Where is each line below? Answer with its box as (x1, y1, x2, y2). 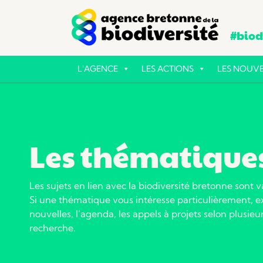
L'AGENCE (77, 63, 118, 74)
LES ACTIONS (141, 63, 194, 74)
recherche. (29, 222, 76, 234)
